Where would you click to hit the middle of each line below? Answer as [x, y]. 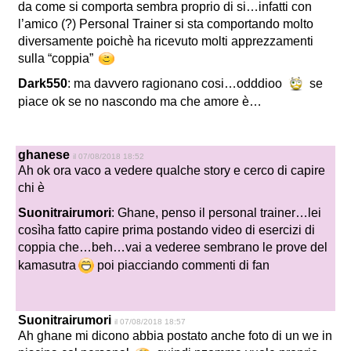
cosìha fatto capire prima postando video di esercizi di [166, 230]
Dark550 [43, 83]
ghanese [44, 155]
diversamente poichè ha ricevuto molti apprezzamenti [166, 41]
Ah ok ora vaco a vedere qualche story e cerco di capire [172, 171]
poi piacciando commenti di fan [183, 265]
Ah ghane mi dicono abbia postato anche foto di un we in [175, 336]
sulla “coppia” [57, 58]
